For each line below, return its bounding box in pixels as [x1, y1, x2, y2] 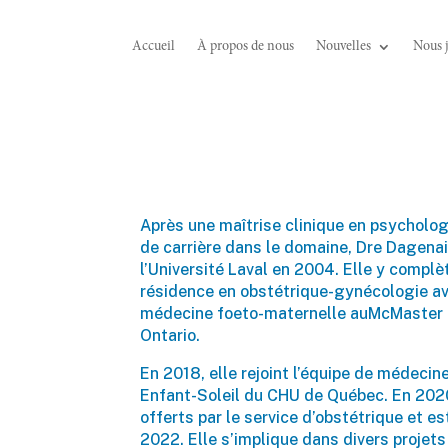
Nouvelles [315, 39, 371, 54]
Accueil [131, 39, 175, 54]
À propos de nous [196, 39, 294, 54]
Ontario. [140, 325, 201, 345]
